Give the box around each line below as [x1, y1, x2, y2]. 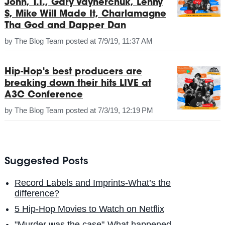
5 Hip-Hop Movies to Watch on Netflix [14, 204, 164, 214]
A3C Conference [4, 91, 83, 100]
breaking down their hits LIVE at [4, 79, 151, 89]
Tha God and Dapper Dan [4, 22, 126, 31]
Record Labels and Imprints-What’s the [14, 178, 171, 188]
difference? [14, 188, 59, 199]
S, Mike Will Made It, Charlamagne [4, 10, 166, 20]
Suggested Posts [4, 157, 88, 167]
